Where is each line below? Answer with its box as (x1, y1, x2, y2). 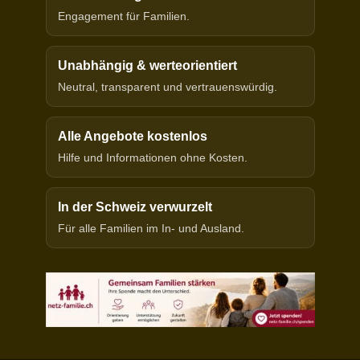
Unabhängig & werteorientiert (57, 59, 237, 73)
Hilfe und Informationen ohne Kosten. (57, 151, 247, 165)
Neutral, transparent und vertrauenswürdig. (57, 80, 277, 94)
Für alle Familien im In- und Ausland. (57, 222, 244, 235)
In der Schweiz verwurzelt (57, 200, 212, 215)
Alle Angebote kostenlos (57, 129, 207, 144)
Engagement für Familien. (57, 10, 190, 23)
